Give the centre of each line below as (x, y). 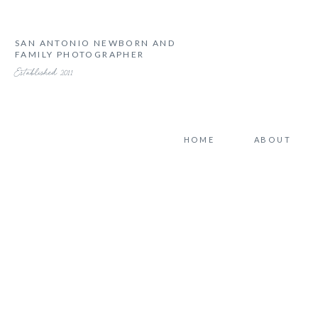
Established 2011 (44, 72)
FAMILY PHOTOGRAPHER (80, 54)
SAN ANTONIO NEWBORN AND (95, 43)
